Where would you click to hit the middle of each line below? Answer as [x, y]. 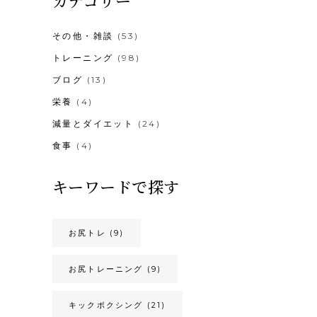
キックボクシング [106, 305]
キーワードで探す [116, 187]
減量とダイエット [93, 124]
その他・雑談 [83, 36]
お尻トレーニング [106, 269]
